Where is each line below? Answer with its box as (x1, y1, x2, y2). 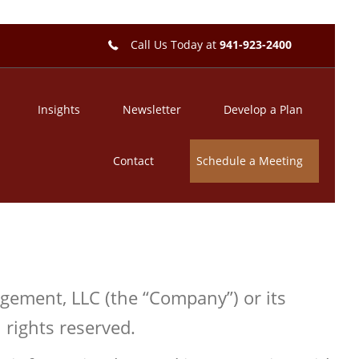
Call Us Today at (131, 37, 220, 53)
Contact (113, 153, 155, 168)
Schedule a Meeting (196, 153, 304, 168)
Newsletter (123, 102, 182, 117)
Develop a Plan (224, 102, 304, 117)
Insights (38, 102, 81, 117)
